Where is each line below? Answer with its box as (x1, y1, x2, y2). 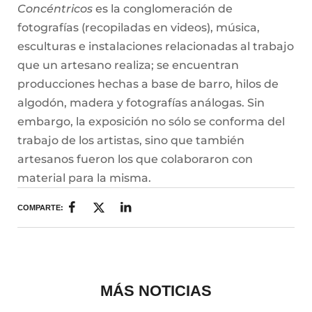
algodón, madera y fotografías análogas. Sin (17, 96, 265, 110)
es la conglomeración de (93, 2, 233, 16)
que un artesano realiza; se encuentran (17, 58, 239, 72)
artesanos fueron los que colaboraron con (17, 153, 253, 166)
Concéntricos (17, 2, 93, 16)
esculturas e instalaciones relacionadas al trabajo (17, 40, 294, 54)
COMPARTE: (17, 203, 63, 212)
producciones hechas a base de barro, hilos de (17, 77, 279, 91)
